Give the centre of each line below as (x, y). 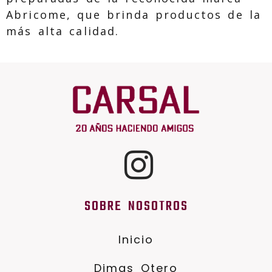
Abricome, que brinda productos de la (134, 15)
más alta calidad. (63, 31)
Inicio (136, 240)
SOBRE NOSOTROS (136, 206)
